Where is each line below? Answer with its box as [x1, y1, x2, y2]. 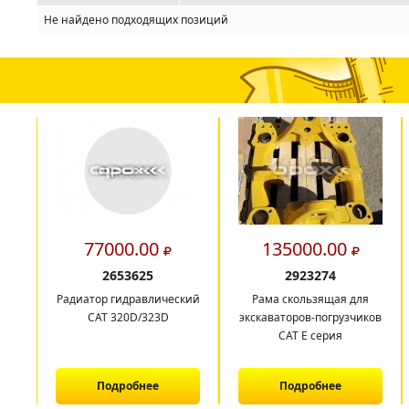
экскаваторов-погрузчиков [239, 309, 382, 325]
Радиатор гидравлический [56, 290, 200, 307]
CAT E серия [278, 327, 342, 343]
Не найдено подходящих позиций [44, 11, 228, 27]
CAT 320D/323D [87, 309, 169, 325]
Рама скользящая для [252, 290, 369, 307]
